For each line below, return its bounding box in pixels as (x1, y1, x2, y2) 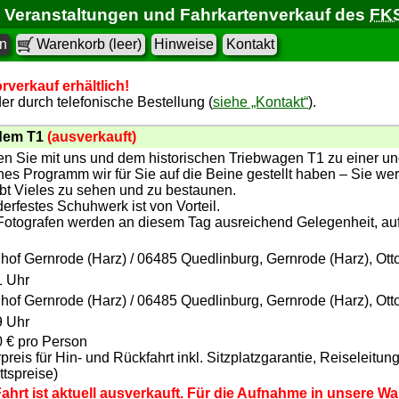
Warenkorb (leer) (37, 37, 142, 53)
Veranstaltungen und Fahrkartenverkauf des (4, 4, 370, 24)
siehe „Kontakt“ (213, 94, 308, 110)
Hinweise (153, 37, 214, 53)
